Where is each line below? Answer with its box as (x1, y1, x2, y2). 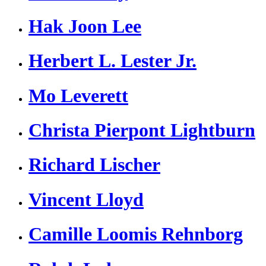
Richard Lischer (28, 154, 160, 176)
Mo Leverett (28, 84, 128, 106)
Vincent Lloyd (28, 188, 144, 210)
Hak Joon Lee (28, 15, 141, 37)
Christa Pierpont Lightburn (28, 119, 255, 141)
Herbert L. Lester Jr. (28, 50, 197, 72)
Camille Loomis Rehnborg (28, 223, 243, 245)
